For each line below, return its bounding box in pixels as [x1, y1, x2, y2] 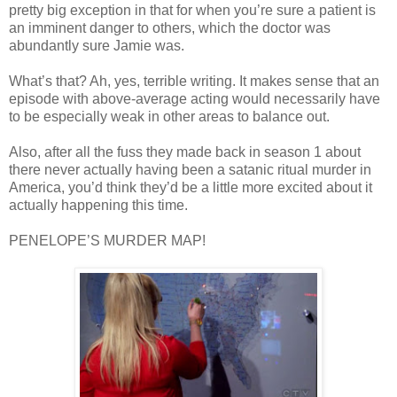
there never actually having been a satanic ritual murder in [9, 161, 371, 177]
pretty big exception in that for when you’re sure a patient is [9, 2, 376, 18]
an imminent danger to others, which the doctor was [9, 19, 331, 35]
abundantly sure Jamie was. [9, 37, 184, 53]
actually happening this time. [9, 197, 188, 213]
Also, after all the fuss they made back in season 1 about [9, 144, 361, 160]
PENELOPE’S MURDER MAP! [9, 232, 206, 248]
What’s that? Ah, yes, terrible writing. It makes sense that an [9, 73, 379, 89]
